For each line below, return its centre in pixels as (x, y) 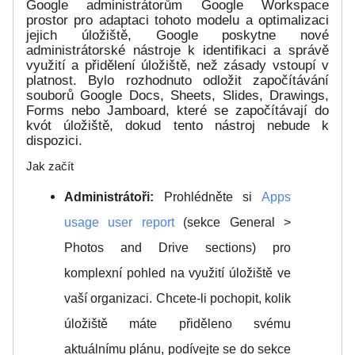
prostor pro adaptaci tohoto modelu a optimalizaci (177, 21)
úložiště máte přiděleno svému (177, 324)
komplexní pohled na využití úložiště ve (177, 273)
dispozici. (54, 141)
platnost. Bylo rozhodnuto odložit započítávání (177, 81)
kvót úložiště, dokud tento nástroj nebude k (177, 126)
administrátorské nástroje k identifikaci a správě (177, 51)
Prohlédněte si (208, 197)
